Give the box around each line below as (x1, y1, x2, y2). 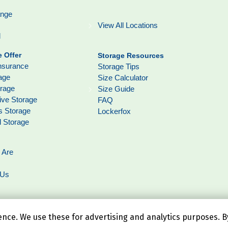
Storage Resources (97, 51, 164, 60)
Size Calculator (97, 73, 148, 82)
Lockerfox (97, 106, 131, 116)
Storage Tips (97, 62, 139, 71)
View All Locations (97, 20, 158, 30)
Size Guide (97, 84, 134, 93)
